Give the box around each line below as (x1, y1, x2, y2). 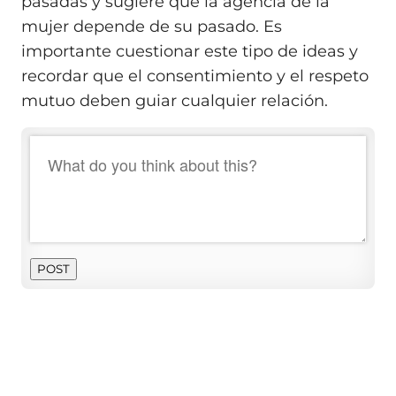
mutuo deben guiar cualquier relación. (21, 91, 328, 111)
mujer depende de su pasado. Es (21, 17, 282, 37)
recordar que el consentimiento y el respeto (21, 66, 369, 87)
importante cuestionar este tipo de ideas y (21, 42, 358, 62)
